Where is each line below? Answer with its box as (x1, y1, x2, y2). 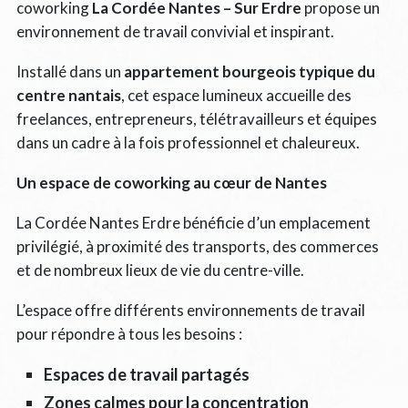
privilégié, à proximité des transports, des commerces (15, 236, 379, 256)
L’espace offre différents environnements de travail (15, 300, 365, 320)
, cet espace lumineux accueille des (120, 85, 352, 105)
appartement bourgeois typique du (123, 61, 375, 81)
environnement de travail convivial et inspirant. (15, 21, 334, 41)
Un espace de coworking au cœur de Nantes (15, 172, 327, 192)
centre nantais (15, 85, 121, 105)
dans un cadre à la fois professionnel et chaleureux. (15, 132, 360, 152)
